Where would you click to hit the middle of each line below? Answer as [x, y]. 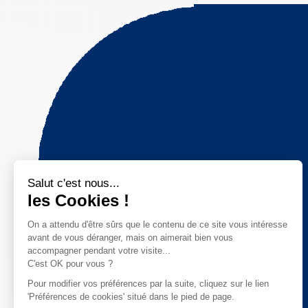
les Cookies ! [78, 200]
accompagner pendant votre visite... [99, 250]
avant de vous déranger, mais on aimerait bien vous [130, 237]
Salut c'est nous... [74, 183]
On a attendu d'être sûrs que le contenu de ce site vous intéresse [157, 224]
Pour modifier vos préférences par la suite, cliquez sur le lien [148, 283]
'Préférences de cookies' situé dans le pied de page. [131, 296]
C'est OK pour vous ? [70, 263]
